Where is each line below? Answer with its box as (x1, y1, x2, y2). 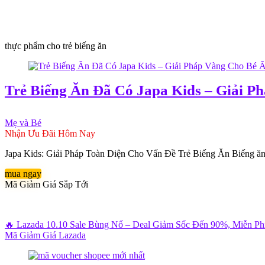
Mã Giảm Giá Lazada (5, 230, 86, 240)
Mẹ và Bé (5, 118, 41, 128)
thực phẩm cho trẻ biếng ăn (5, 41, 106, 51)
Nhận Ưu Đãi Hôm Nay (5, 128, 95, 138)
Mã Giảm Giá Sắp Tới (5, 179, 88, 189)
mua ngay (5, 169, 41, 179)
